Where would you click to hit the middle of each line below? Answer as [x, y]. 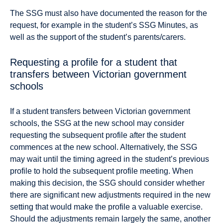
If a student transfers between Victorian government [100, 111]
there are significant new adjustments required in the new [110, 195]
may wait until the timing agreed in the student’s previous [110, 159]
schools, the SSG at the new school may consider [97, 123]
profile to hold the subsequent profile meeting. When [102, 171]
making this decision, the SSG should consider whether [107, 183]
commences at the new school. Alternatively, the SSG [104, 147]
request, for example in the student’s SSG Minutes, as [104, 25]
